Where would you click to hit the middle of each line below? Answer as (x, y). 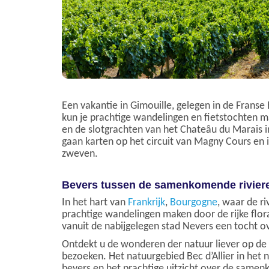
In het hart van (95, 203)
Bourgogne (194, 203)
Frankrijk (147, 203)
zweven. (80, 154)
